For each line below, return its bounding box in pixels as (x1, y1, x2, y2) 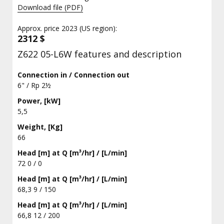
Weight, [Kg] (17, 122, 62, 132)
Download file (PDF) (17, 2, 83, 12)
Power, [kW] (17, 96, 60, 106)
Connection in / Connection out (17, 70, 129, 80)
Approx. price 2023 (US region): (17, 23, 117, 33)
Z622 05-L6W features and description (17, 48, 181, 60)
